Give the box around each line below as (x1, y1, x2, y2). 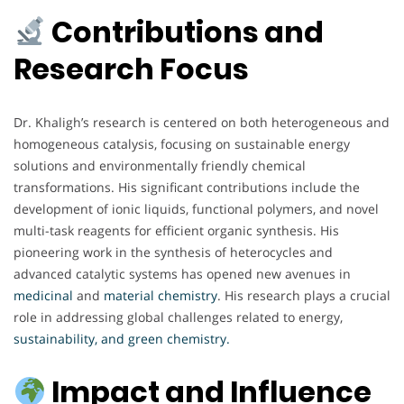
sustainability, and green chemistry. (14, 329, 230, 347)
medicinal (14, 286, 73, 304)
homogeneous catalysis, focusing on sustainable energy (14, 134, 350, 152)
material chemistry (104, 286, 217, 304)
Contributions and (46, 12, 325, 53)
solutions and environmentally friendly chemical (14, 156, 306, 174)
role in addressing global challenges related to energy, (14, 308, 343, 326)
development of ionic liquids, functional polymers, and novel (14, 199, 379, 217)
